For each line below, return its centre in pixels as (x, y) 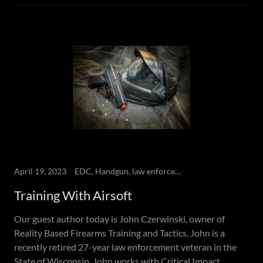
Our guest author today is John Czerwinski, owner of (119, 219)
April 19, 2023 (40, 171)
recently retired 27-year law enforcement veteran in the (125, 247)
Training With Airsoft (73, 195)
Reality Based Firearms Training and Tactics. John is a (119, 233)
